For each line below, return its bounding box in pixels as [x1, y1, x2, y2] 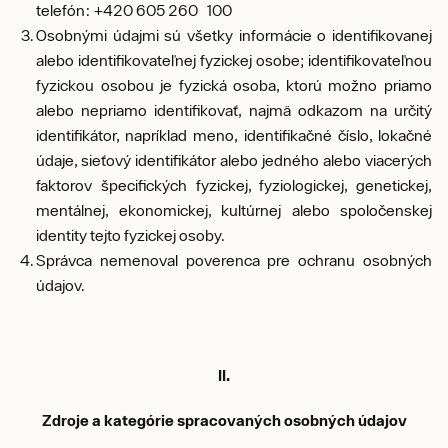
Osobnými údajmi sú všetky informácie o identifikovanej [36, 26, 432, 44]
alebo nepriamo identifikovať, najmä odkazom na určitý [36, 101, 432, 119]
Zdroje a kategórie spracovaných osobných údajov [41, 411, 407, 429]
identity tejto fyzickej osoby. [36, 226, 225, 244]
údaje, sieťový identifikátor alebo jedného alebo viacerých [36, 151, 432, 169]
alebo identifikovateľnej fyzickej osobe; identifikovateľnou [36, 51, 432, 69]
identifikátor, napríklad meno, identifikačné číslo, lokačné [36, 126, 432, 144]
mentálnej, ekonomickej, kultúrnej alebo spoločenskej [36, 201, 432, 219]
